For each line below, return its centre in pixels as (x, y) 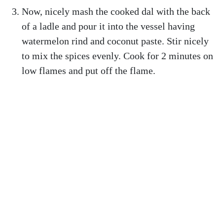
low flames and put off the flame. (89, 71)
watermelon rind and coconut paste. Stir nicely (115, 41)
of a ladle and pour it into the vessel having (108, 26)
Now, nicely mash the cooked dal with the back (116, 11)
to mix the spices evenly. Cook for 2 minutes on (117, 56)
